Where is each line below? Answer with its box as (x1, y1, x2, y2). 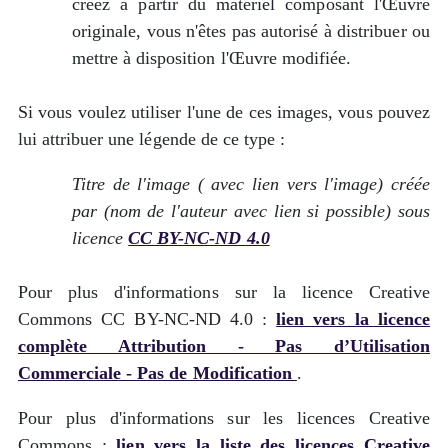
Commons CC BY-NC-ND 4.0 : (18, 309, 277, 329)
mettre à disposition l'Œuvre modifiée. (72, 48, 351, 68)
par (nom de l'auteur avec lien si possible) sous (72, 201, 430, 221)
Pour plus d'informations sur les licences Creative (18, 408, 430, 428)
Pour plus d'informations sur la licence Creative (18, 282, 430, 302)
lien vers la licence (276, 309, 430, 329)
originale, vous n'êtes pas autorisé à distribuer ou (72, 21, 430, 41)
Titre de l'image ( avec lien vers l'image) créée (72, 174, 430, 194)
